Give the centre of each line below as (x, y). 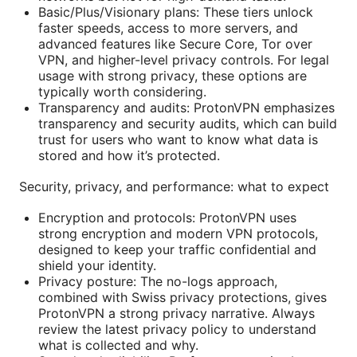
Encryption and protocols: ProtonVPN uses (167, 217)
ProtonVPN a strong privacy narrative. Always (177, 313)
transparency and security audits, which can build (188, 123)
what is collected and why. (118, 345)
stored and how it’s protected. (129, 155)
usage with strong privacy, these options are (173, 75)
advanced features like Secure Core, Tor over (175, 43)
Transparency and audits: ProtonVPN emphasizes (186, 107)
